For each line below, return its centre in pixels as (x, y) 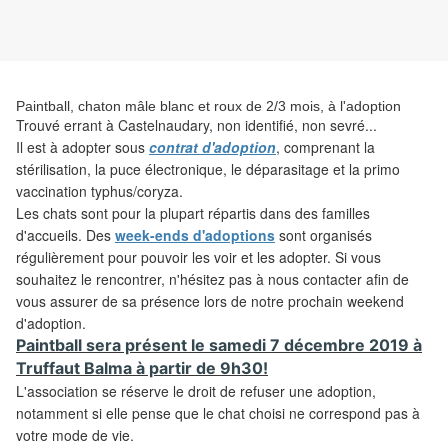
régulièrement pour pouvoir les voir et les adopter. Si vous (198, 257)
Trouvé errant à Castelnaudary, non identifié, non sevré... (196, 125)
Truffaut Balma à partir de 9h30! (142, 368)
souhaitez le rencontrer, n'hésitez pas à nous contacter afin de (212, 279)
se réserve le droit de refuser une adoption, (239, 391)
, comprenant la (325, 147)
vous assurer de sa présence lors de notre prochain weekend (210, 301)
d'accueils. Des (65, 235)
